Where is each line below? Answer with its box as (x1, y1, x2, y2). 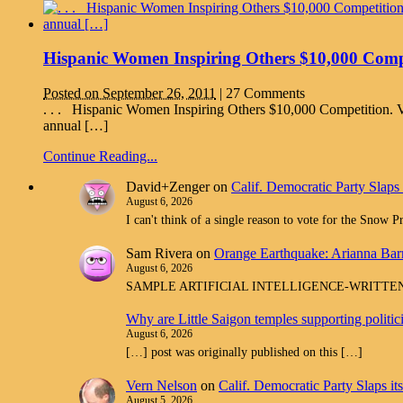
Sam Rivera (126, 245, 193, 261)
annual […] (43, 118, 108, 134)
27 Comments (226, 85, 305, 102)
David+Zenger (126, 179, 210, 195)
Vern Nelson (126, 378, 197, 394)
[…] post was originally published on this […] (126, 345, 363, 360)
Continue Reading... (43, 148, 157, 165)
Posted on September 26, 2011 (43, 85, 216, 102)
